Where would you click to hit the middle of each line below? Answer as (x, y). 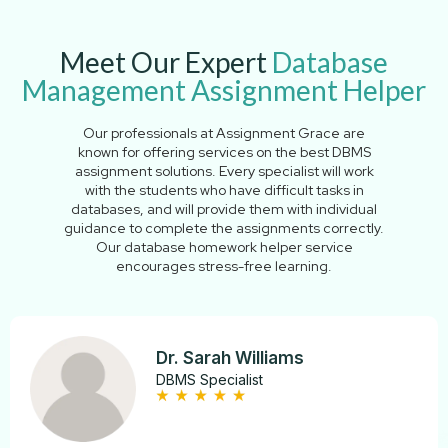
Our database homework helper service (224, 246)
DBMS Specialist (210, 379)
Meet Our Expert (166, 61)
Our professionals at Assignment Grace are (224, 132)
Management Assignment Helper (224, 89)
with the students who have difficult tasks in (224, 189)
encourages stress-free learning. (224, 265)
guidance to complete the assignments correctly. (224, 227)
